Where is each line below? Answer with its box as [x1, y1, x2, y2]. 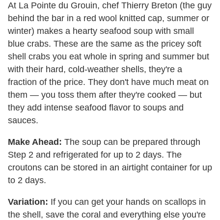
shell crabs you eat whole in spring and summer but [8, 51, 209, 61]
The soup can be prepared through [62, 137, 200, 147]
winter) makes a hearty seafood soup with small [8, 26, 194, 36]
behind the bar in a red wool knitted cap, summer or [8, 13, 209, 23]
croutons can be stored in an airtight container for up [8, 162, 212, 172]
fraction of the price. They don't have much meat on [8, 77, 209, 87]
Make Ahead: [8, 137, 62, 147]
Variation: [8, 196, 48, 207]
